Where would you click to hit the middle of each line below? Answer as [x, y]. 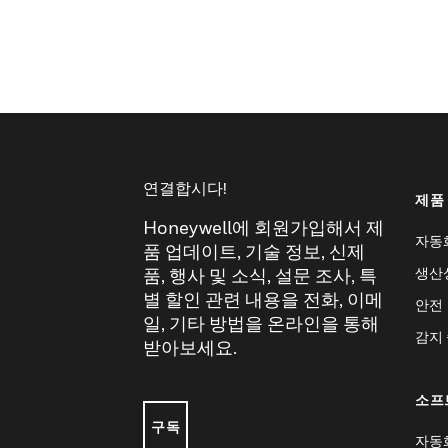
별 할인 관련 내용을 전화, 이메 [263, 299]
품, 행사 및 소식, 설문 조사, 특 [260, 275]
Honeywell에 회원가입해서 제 [263, 227]
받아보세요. [190, 347]
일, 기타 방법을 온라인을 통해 [261, 323]
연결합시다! [185, 188]
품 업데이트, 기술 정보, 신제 [254, 251]
